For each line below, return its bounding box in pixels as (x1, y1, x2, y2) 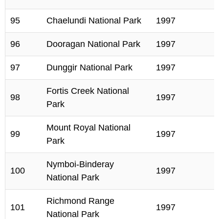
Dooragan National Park (46, 39, 140, 49)
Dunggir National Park (46, 63, 132, 72)
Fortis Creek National (46, 86, 129, 96)
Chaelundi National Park (46, 16, 141, 25)
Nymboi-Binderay (46, 159, 114, 169)
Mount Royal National (46, 123, 131, 132)
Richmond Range (46, 196, 114, 206)
